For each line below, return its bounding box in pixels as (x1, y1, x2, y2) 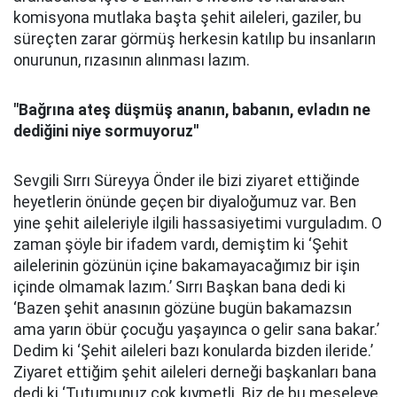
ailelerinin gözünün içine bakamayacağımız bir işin (13, 257, 360, 275)
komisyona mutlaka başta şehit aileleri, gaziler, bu (13, 9, 362, 27)
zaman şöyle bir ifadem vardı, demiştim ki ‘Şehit (13, 236, 348, 253)
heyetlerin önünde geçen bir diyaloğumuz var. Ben (13, 193, 356, 211)
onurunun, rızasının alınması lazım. (13, 51, 250, 69)
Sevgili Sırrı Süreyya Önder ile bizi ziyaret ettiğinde (13, 172, 360, 190)
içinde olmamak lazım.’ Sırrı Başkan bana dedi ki (13, 278, 346, 296)
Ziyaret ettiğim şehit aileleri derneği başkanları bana (13, 363, 377, 381)
